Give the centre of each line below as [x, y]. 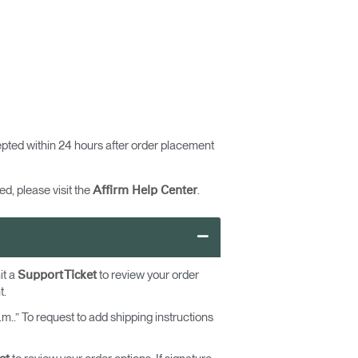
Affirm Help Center [145, 191]
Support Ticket [57, 275]
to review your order [148, 275]
